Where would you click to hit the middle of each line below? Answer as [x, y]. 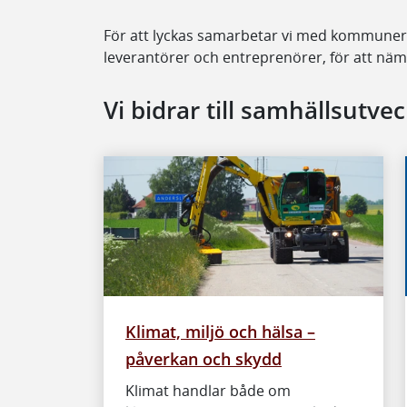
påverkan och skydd [203, 358]
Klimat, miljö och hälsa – [220, 331]
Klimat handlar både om [208, 390]
